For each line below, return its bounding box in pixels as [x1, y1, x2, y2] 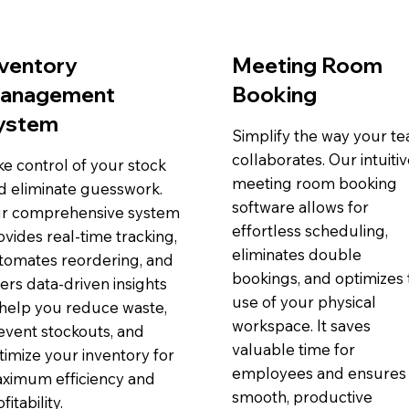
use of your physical [231, 291, 376, 311]
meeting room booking [231, 173, 397, 193]
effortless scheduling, [231, 220, 388, 240]
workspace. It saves [231, 315, 371, 335]
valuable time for [231, 339, 355, 359]
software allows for [231, 196, 369, 216]
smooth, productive [231, 386, 372, 406]
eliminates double [231, 244, 362, 264]
